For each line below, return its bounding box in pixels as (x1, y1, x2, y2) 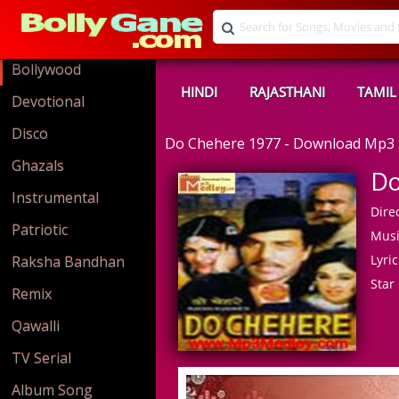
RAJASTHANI (249, 83, 325, 101)
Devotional (12, 92, 85, 111)
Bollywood (12, 60, 81, 79)
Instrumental (12, 188, 99, 208)
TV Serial (12, 348, 71, 368)
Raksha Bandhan (12, 252, 125, 272)
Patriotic (12, 220, 68, 240)
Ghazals (12, 156, 64, 175)
